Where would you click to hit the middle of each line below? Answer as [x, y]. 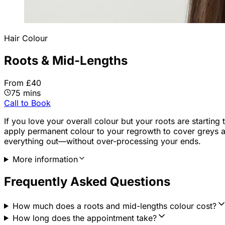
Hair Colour [26, 38]
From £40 [23, 83]
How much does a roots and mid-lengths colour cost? [114, 206]
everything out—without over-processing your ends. [102, 141]
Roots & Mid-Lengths [66, 60]
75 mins [26, 93]
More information [45, 159]
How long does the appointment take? [84, 218]
